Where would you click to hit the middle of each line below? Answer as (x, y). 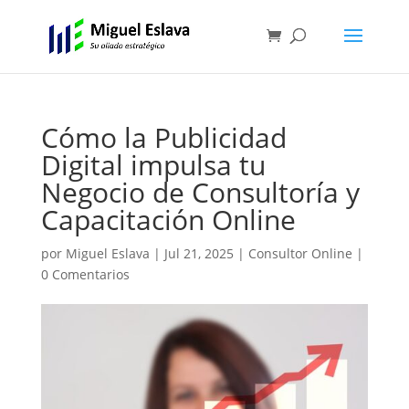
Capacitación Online (168, 220)
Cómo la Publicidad (163, 137)
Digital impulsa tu (153, 165)
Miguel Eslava (107, 253)
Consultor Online (300, 253)
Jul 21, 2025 (199, 253)
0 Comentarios (85, 274)
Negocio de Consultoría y (200, 192)
